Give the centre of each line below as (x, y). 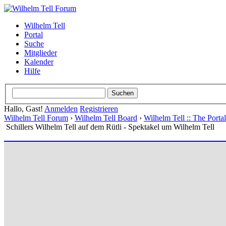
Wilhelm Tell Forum (36, 118)
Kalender (39, 62)
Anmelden (61, 108)
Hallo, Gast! (24, 108)
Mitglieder (41, 53)
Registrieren (99, 108)
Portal (34, 35)
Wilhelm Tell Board (106, 118)
